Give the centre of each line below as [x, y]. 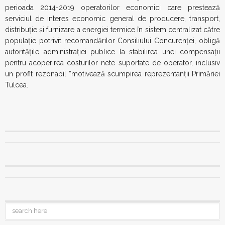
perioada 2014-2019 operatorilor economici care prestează [113, 7]
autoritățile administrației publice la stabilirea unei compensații [113, 51]
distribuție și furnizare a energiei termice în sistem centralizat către [113, 29]
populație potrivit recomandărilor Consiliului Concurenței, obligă [113, 40]
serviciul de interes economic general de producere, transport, [113, 18]
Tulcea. [17, 85]
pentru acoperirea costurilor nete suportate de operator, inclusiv [113, 63]
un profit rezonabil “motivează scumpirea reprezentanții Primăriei [113, 74]
